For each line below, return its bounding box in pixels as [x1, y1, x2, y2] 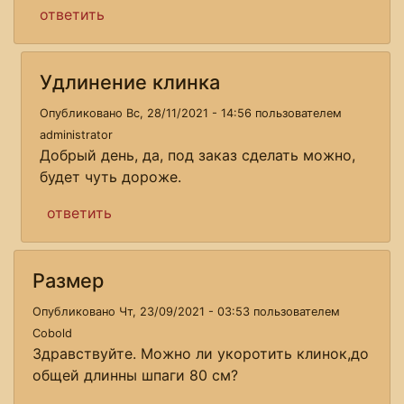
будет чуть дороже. [40, 167, 181, 186]
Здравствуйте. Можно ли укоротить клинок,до [32, 344, 369, 363]
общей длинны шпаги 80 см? [32, 365, 238, 384]
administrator [40, 127, 113, 142]
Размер [32, 268, 104, 292]
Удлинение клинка [40, 69, 220, 94]
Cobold [32, 326, 72, 340]
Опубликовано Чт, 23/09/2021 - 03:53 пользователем [32, 304, 340, 318]
